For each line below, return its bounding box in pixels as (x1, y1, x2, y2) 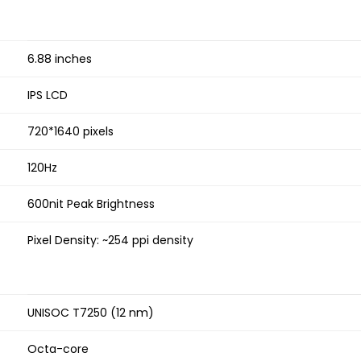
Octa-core (27, 341, 89, 358)
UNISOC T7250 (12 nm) (27, 305, 154, 322)
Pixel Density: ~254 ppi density (27, 232, 193, 249)
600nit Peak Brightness (27, 196, 155, 213)
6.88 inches (27, 51, 92, 68)
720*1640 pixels (27, 123, 114, 140)
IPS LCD (27, 87, 68, 104)
